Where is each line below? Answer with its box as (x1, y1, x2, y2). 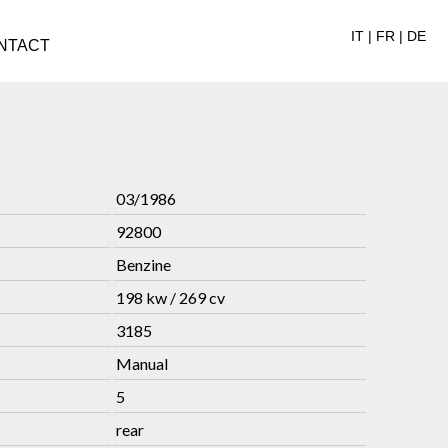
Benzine (116, 255, 171, 274)
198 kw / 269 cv (116, 288, 225, 307)
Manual (116, 354, 168, 373)
